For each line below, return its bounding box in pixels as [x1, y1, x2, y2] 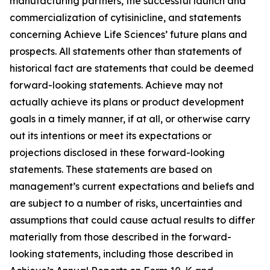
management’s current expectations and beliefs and [10, 180, 254, 192]
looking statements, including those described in [10, 248, 233, 260]
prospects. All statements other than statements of [10, 45, 242, 57]
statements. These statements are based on [10, 163, 212, 175]
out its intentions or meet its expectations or [10, 130, 212, 142]
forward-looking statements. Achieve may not [10, 79, 223, 91]
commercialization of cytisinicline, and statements [10, 11, 241, 24]
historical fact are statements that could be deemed [10, 62, 254, 74]
